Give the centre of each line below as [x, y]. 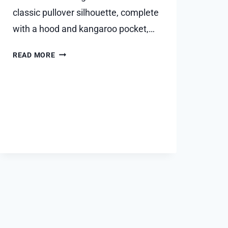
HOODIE [69, 65]
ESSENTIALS [78, 52]
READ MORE [34, 55]
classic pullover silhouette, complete [86, 13]
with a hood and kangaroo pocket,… [84, 29]
